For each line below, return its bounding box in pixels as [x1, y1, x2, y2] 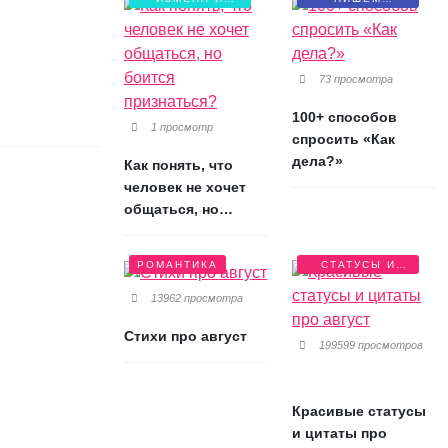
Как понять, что [124, 157, 233, 174]
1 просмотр [148, 121, 213, 134]
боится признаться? [124, 223, 268, 240]
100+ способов [292, 109, 397, 126]
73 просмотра [316, 73, 393, 86]
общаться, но [124, 201, 219, 218]
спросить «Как [292, 131, 395, 148]
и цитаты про [292, 425, 387, 442]
